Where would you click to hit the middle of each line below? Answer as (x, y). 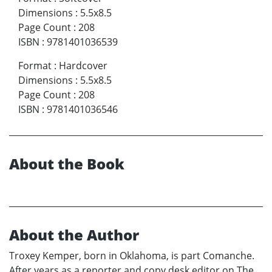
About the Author (74, 234)
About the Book (67, 163)
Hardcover (83, 65)
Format (35, 65)
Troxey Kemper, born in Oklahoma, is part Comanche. (132, 255)
